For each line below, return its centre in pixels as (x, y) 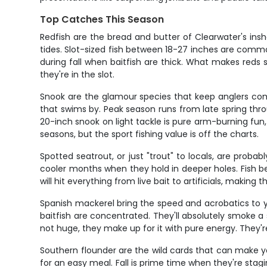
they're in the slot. (77, 74)
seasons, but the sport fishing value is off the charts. (150, 134)
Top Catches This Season (102, 19)
